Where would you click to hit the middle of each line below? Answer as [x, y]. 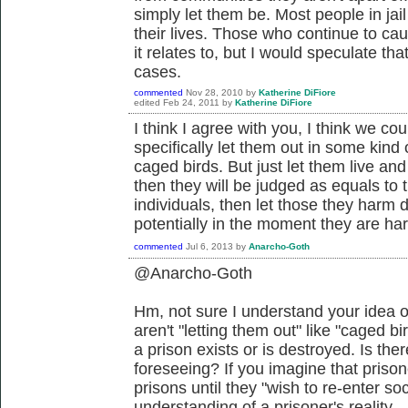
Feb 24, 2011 [191, 102]
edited [147, 102]
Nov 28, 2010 [214, 92]
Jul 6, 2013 [209, 246]
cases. [158, 71]
